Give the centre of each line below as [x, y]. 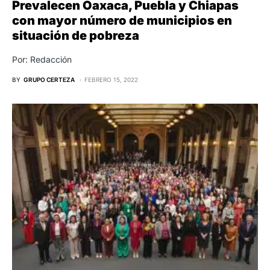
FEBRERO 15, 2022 [111, 79]
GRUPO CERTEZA [49, 79]
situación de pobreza [76, 35]
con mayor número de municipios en [122, 20]
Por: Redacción [42, 59]
